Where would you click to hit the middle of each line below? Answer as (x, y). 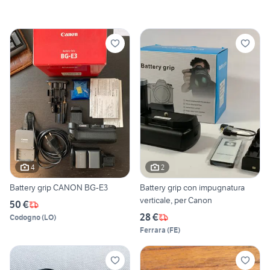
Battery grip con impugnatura (192, 188)
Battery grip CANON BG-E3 (59, 188)
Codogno (25, 218)
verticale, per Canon (176, 200)
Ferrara (153, 230)
